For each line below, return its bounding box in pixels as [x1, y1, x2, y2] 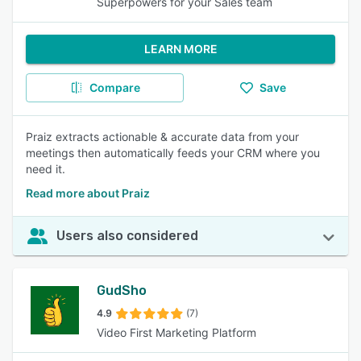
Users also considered [56, 228, 198, 243]
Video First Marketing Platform [97, 326, 256, 339]
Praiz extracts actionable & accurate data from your [26, 130, 299, 143]
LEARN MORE [143, 42, 218, 56]
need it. [26, 162, 65, 176]
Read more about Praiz [26, 186, 150, 200]
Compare [89, 81, 140, 94]
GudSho [97, 283, 147, 298]
